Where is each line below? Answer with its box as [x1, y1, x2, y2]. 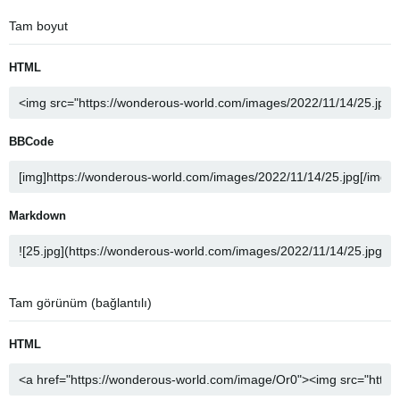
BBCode [9, 135, 54, 148]
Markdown [9, 209, 66, 222]
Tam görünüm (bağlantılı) [9, 296, 152, 310]
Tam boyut [9, 19, 68, 33]
